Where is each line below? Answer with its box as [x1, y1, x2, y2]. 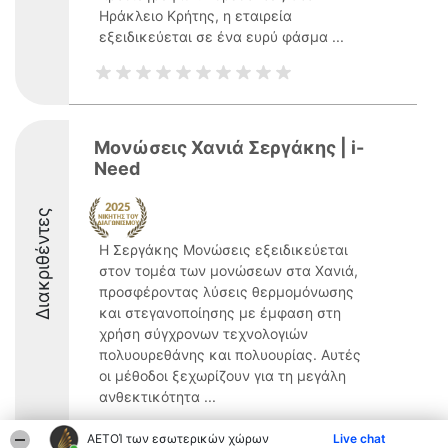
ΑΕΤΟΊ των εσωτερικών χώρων [87, 431, 270, 446]
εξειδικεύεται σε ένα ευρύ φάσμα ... [99, 28, 344, 45]
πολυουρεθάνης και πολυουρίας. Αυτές [99, 346, 361, 363]
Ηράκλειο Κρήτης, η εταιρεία [99, 7, 292, 24]
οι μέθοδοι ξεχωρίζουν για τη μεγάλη [99, 367, 346, 384]
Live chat [333, 431, 386, 446]
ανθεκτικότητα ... [99, 388, 216, 405]
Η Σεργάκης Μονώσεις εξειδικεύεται [99, 241, 348, 258]
